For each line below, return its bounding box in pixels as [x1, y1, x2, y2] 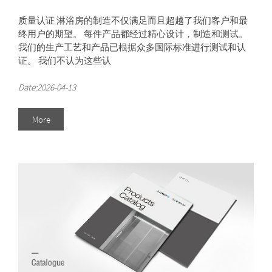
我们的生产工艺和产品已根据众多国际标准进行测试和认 [18, 41, 246, 53]
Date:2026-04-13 [18, 81, 76, 93]
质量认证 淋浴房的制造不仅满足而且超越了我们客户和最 [18, 14, 248, 26]
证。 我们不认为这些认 [18, 54, 111, 66]
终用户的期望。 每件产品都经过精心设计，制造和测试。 [18, 27, 248, 39]
